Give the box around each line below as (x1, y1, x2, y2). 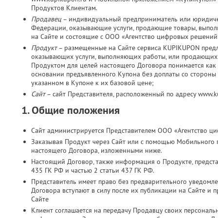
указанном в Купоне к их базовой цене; (31, 78, 154, 87)
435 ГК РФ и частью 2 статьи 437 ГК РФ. (31, 166, 154, 175)
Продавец (31, 15, 61, 23)
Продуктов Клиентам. (31, 3, 97, 12)
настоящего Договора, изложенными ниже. (31, 146, 162, 155)
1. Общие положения (21, 103, 120, 117)
